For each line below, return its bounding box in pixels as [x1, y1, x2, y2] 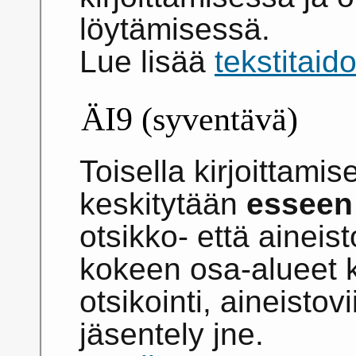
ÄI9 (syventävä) [81, 100, 299, 138]
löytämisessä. [79, 12, 270, 47]
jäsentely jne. [79, 317, 264, 352]
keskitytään [79, 187, 246, 222]
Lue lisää [79, 44, 215, 79]
